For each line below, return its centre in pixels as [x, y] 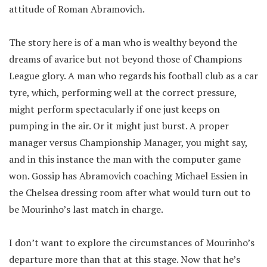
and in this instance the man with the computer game [125, 159]
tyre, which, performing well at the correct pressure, [123, 92]
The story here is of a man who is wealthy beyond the [123, 42]
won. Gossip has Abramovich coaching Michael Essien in [128, 176]
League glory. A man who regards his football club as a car [133, 76]
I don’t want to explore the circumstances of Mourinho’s [132, 243]
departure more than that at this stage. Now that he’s [125, 259]
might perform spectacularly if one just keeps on [114, 109]
